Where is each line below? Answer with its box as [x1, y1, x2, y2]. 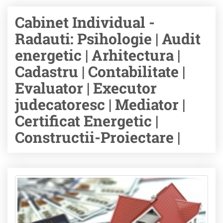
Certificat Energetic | [15, 111, 158, 130]
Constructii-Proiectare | [15, 127, 180, 147]
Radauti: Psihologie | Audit [15, 29, 201, 48]
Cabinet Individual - [15, 12, 155, 32]
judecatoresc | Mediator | [15, 95, 185, 114]
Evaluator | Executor [15, 78, 157, 98]
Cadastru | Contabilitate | [15, 62, 185, 81]
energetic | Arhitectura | [15, 45, 180, 65]
